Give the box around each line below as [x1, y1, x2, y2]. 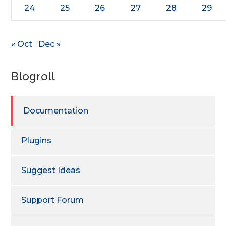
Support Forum [21, 195, 84, 205]
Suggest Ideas [21, 165, 81, 175]
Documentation [23, 105, 89, 116]
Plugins [21, 135, 52, 145]
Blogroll [11, 69, 55, 83]
